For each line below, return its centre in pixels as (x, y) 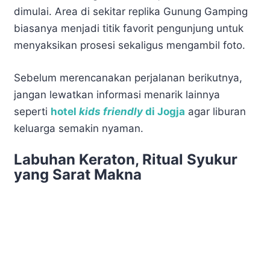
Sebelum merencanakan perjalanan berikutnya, (128, 77)
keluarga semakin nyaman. (79, 128)
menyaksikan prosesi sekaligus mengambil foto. (130, 46)
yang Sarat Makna (78, 175)
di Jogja (164, 111)
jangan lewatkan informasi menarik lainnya (117, 94)
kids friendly (111, 111)
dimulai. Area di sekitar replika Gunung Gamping (131, 12)
